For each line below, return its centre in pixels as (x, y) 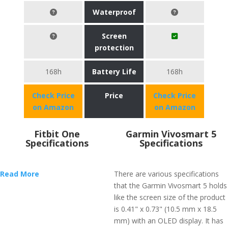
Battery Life (114, 72)
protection (114, 48)
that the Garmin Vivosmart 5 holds (170, 186)
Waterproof (114, 12)
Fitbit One (57, 134)
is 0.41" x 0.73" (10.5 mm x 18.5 (165, 209)
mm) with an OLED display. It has (169, 221)
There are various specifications (166, 174)
